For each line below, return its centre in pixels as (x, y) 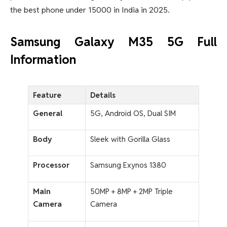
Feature (47, 95)
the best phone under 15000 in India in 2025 (89, 10)
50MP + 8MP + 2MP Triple (131, 191)
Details (103, 95)
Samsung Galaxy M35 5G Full (113, 42)
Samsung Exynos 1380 (128, 165)
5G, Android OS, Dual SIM (133, 113)
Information (43, 60)
